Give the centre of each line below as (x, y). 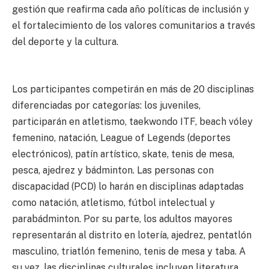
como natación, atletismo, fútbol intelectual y (113, 202)
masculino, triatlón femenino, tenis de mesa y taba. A (129, 251)
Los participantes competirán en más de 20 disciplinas (133, 89)
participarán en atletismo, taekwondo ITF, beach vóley (132, 121)
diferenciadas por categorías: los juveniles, (106, 105)
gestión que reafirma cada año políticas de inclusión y (131, 9)
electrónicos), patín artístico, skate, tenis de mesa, (123, 154)
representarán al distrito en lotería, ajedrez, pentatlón (132, 235)
